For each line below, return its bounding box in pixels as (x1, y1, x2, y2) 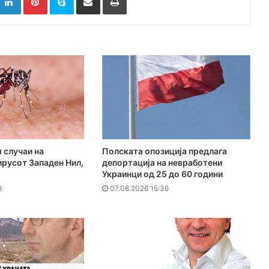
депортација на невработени (101, 157, 222, 168)
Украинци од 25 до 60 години (101, 169, 223, 180)
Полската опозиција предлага (101, 146, 227, 157)
